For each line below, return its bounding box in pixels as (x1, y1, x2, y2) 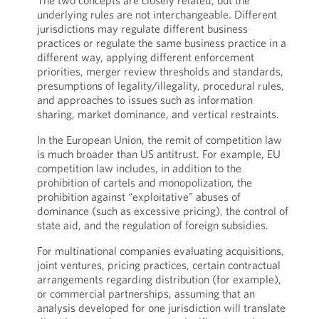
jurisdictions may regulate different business (36, 21, 248, 36)
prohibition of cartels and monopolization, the (36, 175, 252, 189)
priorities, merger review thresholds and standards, (36, 64, 283, 78)
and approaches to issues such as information (36, 93, 253, 107)
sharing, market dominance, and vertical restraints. (36, 107, 279, 121)
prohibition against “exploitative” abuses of (36, 189, 241, 204)
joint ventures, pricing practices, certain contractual (36, 258, 281, 272)
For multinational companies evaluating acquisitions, (36, 244, 284, 258)
